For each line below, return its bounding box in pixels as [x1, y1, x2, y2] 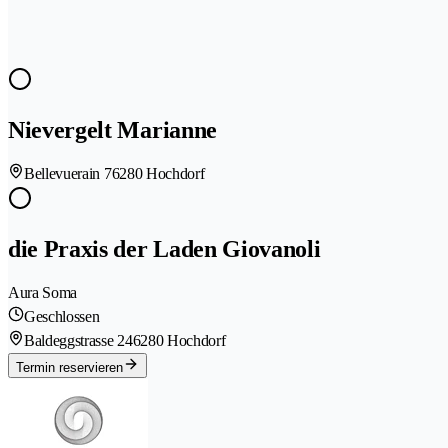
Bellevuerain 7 [24, 165, 112, 183]
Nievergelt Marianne [8, 117, 217, 144]
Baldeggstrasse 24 [24, 332, 133, 350]
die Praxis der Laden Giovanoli [8, 236, 321, 263]
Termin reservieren [16, 360, 123, 376]
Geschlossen [24, 308, 100, 326]
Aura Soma [8, 284, 78, 302]
